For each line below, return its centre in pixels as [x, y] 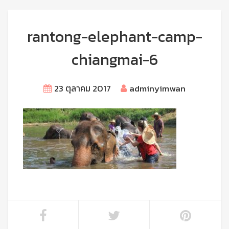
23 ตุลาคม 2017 [83, 88]
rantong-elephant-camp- [114, 37]
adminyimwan [157, 88]
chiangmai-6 [114, 60]
